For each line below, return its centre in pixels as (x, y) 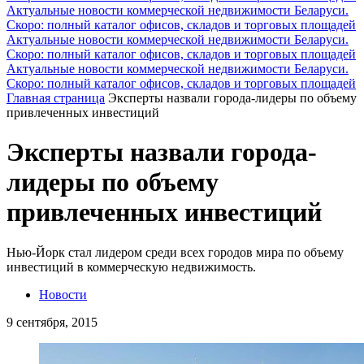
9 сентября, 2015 (52, 322)
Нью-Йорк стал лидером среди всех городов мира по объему (175, 252)
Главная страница (56, 97)
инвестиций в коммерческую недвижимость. (131, 266)
